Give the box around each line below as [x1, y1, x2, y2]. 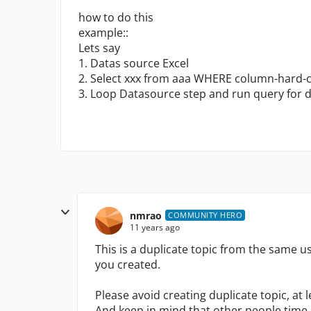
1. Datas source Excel [78, 56, 189, 71]
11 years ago [130, 221, 180, 233]
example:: [78, 25, 128, 40]
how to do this [78, 10, 153, 25]
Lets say [78, 40, 123, 56]
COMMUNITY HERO [168, 210, 242, 220]
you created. [95, 257, 160, 272]
